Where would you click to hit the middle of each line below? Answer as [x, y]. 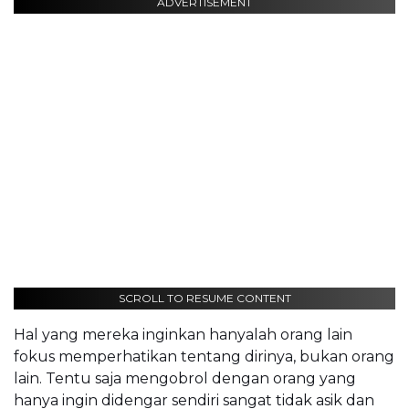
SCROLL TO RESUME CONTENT [204, 299]
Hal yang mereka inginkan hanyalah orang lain [183, 335]
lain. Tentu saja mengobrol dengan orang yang [185, 379]
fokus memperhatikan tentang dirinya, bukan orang [204, 357]
